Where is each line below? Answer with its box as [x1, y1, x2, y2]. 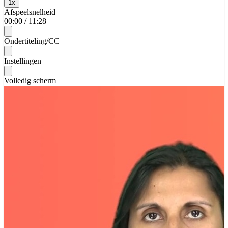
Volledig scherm [4, 76, 56, 85]
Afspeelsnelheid [4, 7, 55, 16]
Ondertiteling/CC [4, 36, 60, 45]
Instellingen [4, 56, 41, 65]
